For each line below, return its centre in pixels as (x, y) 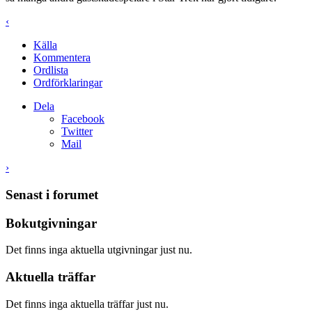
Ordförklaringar (68, 83)
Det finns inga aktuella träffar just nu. (87, 304)
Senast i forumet (52, 194)
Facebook (83, 119)
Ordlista (51, 70)
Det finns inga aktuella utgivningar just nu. (99, 250)
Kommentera (62, 58)
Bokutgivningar (51, 223)
